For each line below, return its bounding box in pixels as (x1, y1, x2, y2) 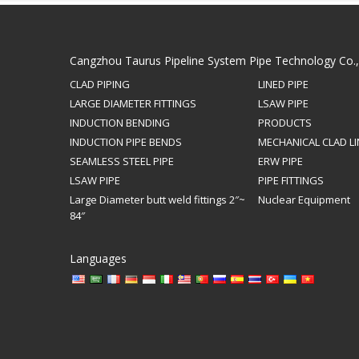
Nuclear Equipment (258, 192, 350, 208)
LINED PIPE (258, 77, 309, 92)
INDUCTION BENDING (70, 115, 170, 131)
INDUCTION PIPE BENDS (70, 135, 182, 150)
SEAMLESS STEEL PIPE (70, 154, 174, 169)
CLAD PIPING (70, 77, 130, 92)
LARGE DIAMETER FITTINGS (70, 96, 196, 111)
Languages (70, 251, 127, 267)
